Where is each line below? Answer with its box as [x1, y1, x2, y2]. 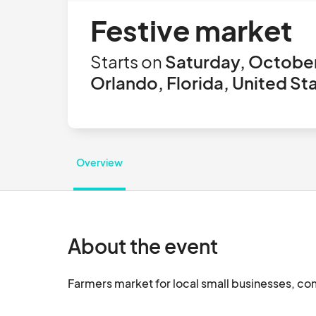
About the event [68, 233, 218, 258]
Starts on [90, 51, 162, 72]
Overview [76, 156, 123, 169]
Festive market [90, 12, 293, 48]
